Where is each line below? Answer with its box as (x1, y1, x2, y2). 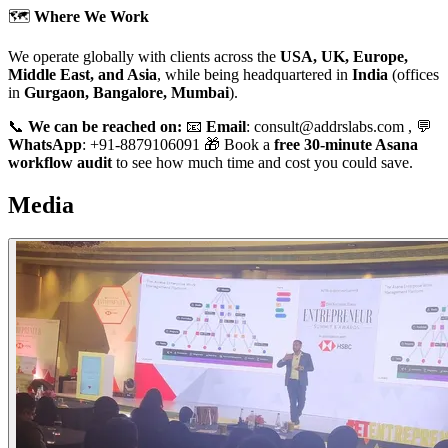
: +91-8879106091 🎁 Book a (82, 135, 274, 153)
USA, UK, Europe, (280, 47, 408, 65)
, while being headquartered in (157, 65, 352, 83)
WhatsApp (8, 135, 82, 153)
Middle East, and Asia (8, 65, 157, 83)
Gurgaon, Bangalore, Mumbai (24, 83, 229, 101)
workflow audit (8, 153, 112, 171)
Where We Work (34, 7, 149, 25)
